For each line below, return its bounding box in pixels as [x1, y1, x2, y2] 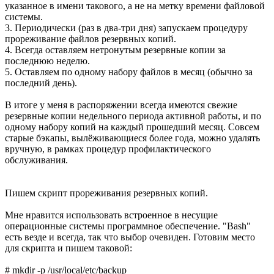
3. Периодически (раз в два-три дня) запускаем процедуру [5, 22, 248, 33]
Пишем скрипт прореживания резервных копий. [5, 187, 208, 198]
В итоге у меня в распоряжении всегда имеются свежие [5, 99, 237, 110]
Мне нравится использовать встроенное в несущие [5, 209, 218, 220]
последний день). [5, 77, 77, 88]
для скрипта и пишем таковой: [5, 242, 132, 253]
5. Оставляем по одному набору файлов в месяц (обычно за [5, 66, 253, 77]
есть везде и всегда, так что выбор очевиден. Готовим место [5, 231, 255, 242]
